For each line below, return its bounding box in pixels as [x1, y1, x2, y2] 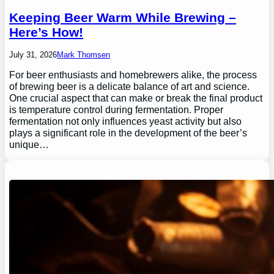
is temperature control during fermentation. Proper [9, 104, 224, 116]
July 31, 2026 [9, 50, 57, 60]
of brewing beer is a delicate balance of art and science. [9, 81, 250, 92]
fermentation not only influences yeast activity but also [9, 116, 242, 127]
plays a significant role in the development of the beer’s [9, 127, 248, 139]
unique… [9, 139, 50, 150]
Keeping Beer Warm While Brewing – [9, 10, 237, 25]
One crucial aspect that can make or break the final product [9, 92, 263, 104]
